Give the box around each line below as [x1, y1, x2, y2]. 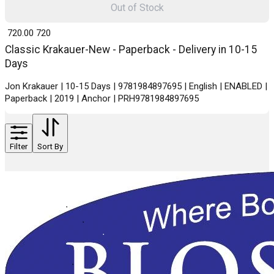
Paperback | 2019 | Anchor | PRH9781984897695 [5, 93, 199, 105]
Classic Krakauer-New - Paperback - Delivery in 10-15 [5, 43, 257, 56]
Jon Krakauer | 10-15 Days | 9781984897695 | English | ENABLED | [5, 81, 267, 92]
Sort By [37, 142, 63, 152]
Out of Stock [110, 1, 164, 13]
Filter [10, 142, 28, 152]
